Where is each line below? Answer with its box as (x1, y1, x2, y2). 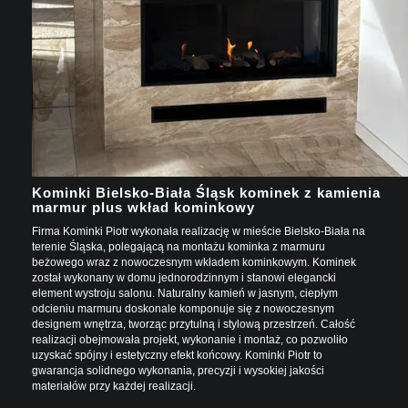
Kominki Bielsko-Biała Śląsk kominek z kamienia (32, 184, 381, 200)
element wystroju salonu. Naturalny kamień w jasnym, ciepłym (32, 286, 338, 300)
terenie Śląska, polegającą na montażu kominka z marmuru (32, 240, 325, 253)
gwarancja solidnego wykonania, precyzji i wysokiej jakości (32, 363, 324, 377)
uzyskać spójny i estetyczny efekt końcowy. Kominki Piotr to (32, 348, 322, 362)
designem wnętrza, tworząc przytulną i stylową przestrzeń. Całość (32, 317, 355, 331)
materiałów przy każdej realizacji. (32, 379, 196, 393)
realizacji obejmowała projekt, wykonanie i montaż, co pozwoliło (32, 332, 348, 346)
